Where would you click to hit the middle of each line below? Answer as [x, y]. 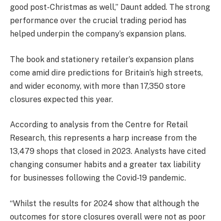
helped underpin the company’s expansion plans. [98, 34]
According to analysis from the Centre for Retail [99, 125]
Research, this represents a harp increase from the [103, 138]
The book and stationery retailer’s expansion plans [102, 59]
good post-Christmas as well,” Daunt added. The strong [110, 7]
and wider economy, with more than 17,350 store [98, 86]
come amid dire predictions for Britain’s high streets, [106, 73]
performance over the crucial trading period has [98, 21]
